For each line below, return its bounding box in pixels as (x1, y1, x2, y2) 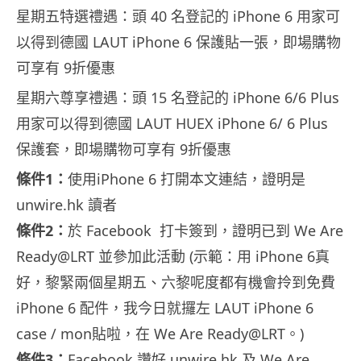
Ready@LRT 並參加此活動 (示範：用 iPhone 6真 (16, 246, 330, 266)
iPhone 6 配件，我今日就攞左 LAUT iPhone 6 (16, 297, 313, 317)
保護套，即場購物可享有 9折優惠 (16, 139, 231, 159)
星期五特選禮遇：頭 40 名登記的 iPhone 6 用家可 (16, 6, 340, 26)
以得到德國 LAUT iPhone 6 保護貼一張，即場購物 (16, 31, 341, 52)
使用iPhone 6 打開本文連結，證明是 (68, 168, 305, 189)
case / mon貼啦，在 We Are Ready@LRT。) (16, 323, 304, 343)
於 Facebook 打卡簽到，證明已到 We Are (68, 220, 343, 240)
